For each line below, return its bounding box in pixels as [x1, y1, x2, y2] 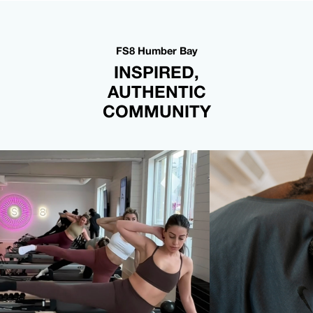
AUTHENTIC [107, 81, 206, 101]
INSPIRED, [114, 61, 199, 82]
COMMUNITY [102, 101, 211, 121]
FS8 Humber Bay [115, 44, 198, 57]
